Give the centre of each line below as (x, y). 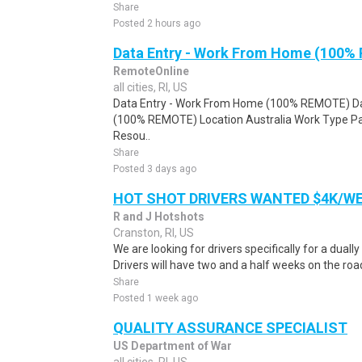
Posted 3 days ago (155, 169)
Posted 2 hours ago (157, 23)
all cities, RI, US (150, 87)
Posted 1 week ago (156, 298)
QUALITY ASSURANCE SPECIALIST (230, 328)
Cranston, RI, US (154, 233)
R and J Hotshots (159, 217)
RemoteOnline (151, 71)
